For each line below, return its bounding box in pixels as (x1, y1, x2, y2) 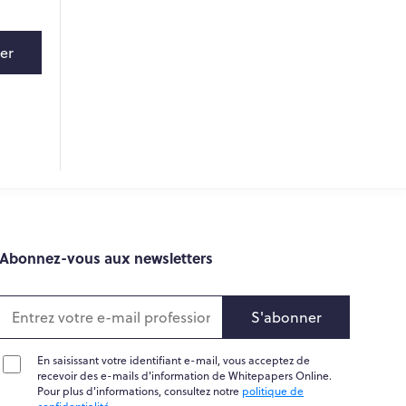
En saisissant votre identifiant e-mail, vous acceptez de (37, 352, 311, 368)
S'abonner (250, 306, 322, 327)
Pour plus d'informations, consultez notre (37, 382, 243, 399)
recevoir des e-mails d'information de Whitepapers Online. (37, 367, 333, 383)
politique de (242, 382, 304, 399)
